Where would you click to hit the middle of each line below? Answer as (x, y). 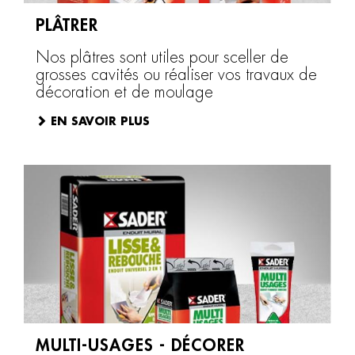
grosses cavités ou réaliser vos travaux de (176, 75)
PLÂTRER (67, 26)
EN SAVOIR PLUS (100, 121)
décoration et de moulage (124, 92)
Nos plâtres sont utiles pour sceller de (162, 57)
